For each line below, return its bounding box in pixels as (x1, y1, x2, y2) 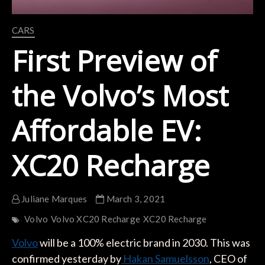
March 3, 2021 (104, 193, 166, 204)
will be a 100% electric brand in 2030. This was (37, 235, 250, 249)
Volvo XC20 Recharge (51, 213, 140, 224)
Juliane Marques (19, 193, 88, 204)
